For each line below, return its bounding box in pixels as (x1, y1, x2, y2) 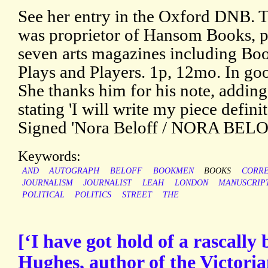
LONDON (174, 178, 208, 188)
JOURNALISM (22, 178, 73, 188)
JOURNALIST (83, 178, 132, 188)
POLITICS (75, 190, 112, 200)
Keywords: (18, 148, 81, 165)
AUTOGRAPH (49, 166, 100, 176)
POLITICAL (22, 190, 65, 200)
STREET (121, 190, 152, 200)
